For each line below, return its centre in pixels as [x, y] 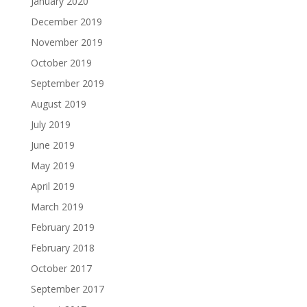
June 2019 [52, 145]
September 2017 [67, 288]
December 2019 [66, 21]
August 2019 [58, 103]
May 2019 [52, 165]
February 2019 [62, 227]
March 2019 [57, 206]
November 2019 [66, 42]
